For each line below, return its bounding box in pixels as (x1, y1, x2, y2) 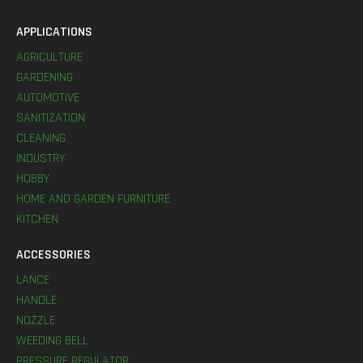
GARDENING (16, 69, 73, 86)
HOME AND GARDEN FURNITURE (16, 190, 170, 207)
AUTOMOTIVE (16, 89, 79, 106)
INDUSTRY (16, 150, 65, 167)
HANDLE (16, 292, 57, 309)
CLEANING (16, 130, 66, 147)
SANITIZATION (16, 109, 85, 126)
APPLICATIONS (16, 23, 92, 41)
